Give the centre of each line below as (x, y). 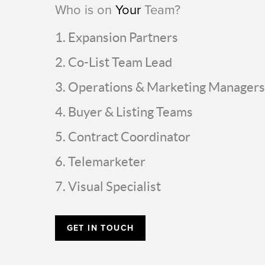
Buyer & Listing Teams (130, 112)
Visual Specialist (114, 186)
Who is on (85, 10)
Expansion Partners (123, 37)
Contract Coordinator (129, 136)
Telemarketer (106, 161)
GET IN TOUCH (100, 228)
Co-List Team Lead (120, 62)
